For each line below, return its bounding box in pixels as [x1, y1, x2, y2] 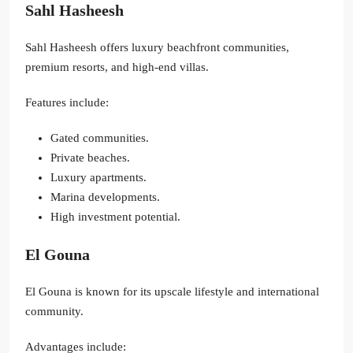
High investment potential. [50, 210, 180, 224]
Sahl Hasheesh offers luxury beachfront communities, [25, 41, 289, 54]
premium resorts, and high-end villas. [25, 61, 209, 74]
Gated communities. [50, 132, 149, 145]
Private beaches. [50, 151, 130, 165]
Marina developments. [50, 191, 160, 204]
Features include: [25, 96, 109, 110]
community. [25, 305, 84, 318]
